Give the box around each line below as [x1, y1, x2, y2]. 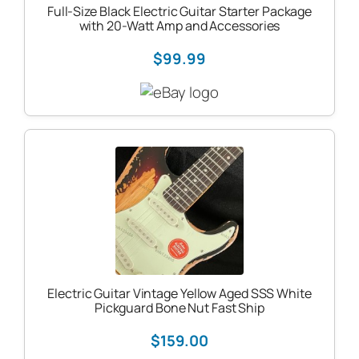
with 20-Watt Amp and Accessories [79, 16, 280, 34]
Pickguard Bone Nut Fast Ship [94, 298, 265, 317]
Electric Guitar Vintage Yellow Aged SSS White [47, 284, 312, 302]
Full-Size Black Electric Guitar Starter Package [46, 2, 313, 20]
